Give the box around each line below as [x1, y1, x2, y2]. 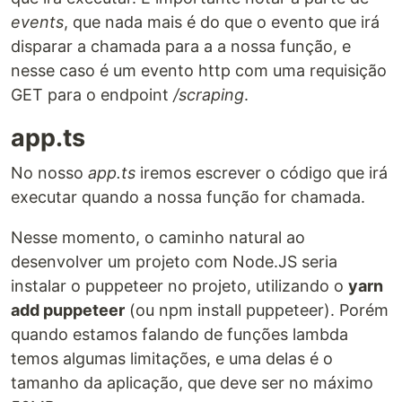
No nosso [11, 163, 88, 183]
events [11, 13, 64, 32]
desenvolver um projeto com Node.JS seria [11, 252, 337, 272]
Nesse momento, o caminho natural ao [11, 228, 305, 248]
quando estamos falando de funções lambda [11, 325, 348, 345]
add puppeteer [11, 301, 125, 320]
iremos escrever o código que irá [135, 163, 388, 183]
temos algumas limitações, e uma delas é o [11, 349, 333, 369]
